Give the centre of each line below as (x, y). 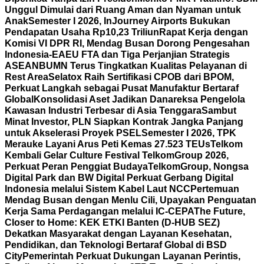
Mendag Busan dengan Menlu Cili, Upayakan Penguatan (131, 200)
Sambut (219, 110)
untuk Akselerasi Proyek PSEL (73, 133)
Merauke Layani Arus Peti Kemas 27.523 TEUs (108, 144)
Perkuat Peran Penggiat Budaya (76, 166)
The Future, (220, 211)
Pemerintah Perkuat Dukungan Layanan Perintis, (131, 256)
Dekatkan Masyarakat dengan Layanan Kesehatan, (118, 234)
